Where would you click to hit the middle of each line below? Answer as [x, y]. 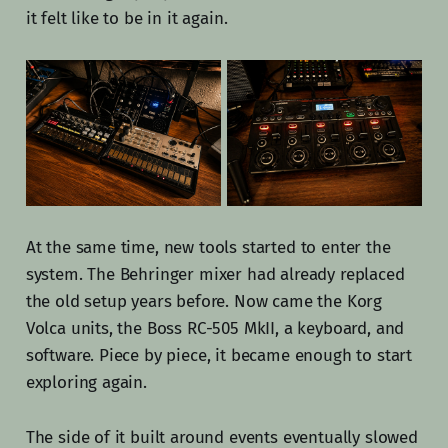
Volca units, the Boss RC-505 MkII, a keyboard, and [215, 329]
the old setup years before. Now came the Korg [204, 302]
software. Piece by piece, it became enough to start [219, 356]
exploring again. [86, 383]
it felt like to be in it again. [126, 18]
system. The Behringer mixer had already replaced [215, 275]
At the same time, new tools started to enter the [208, 248]
